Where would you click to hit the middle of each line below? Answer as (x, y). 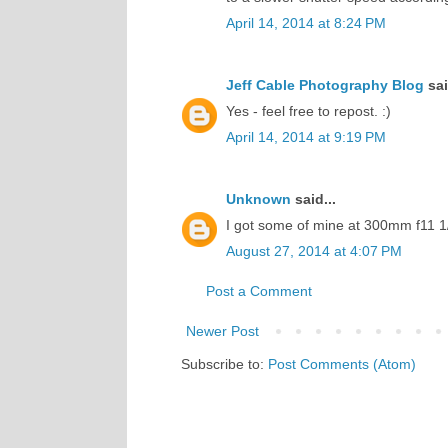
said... (313, 198)
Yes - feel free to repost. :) (308, 110)
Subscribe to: (224, 363)
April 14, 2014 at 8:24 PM (306, 22)
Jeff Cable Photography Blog (325, 84)
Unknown (258, 198)
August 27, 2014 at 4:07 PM (314, 250)
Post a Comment (259, 290)
